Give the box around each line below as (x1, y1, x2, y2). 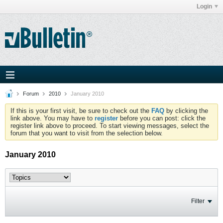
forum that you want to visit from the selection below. (10, 129, 163, 137)
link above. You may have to (10, 114, 95, 122)
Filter (191, 198, 205, 205)
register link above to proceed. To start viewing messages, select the (10, 122, 209, 129)
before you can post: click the (118, 114, 206, 122)
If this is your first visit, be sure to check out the (10, 107, 151, 114)
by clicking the (164, 107, 208, 114)
